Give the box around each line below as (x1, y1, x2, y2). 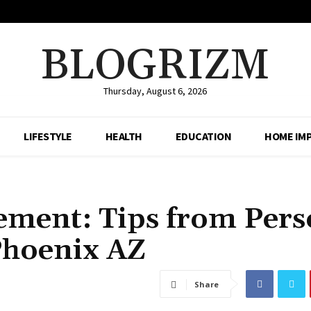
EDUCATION (175, 129, 232, 144)
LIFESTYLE (24, 129, 72, 144)
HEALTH (105, 129, 142, 144)
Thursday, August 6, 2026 (103, 85, 208, 98)
